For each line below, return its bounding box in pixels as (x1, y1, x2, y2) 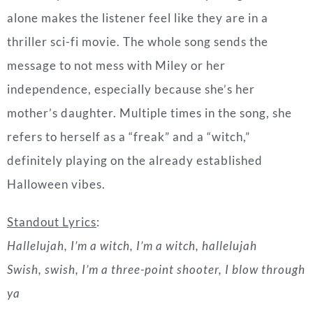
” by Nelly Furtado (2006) (80, 225, 253, 242)
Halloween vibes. (7, 67, 105, 82)
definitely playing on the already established (7, 43, 263, 59)
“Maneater (7, 225, 80, 242)
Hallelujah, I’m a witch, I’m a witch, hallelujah (7, 129, 257, 144)
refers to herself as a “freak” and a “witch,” (7, 20, 250, 35)
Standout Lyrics (7, 105, 96, 120)
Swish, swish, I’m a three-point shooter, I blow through (7, 152, 305, 168)
